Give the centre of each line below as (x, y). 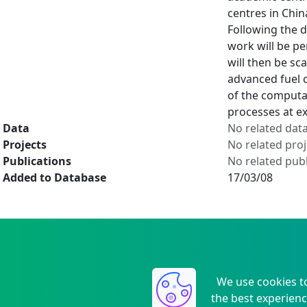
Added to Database (54, 177)
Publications (37, 161)
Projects (25, 145)
